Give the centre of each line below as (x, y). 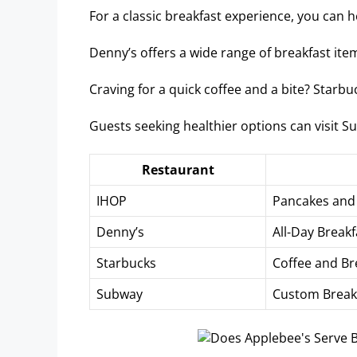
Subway (120, 294)
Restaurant (178, 170)
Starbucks (126, 263)
